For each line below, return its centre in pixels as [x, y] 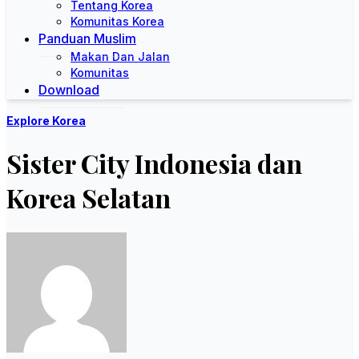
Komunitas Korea [117, 21]
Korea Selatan [89, 198]
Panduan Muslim [87, 38]
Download [69, 90]
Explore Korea [46, 121]
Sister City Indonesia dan [154, 163]
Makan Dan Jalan [120, 56]
